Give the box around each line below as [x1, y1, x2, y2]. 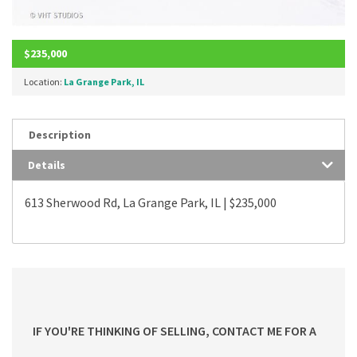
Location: [24, 75, 64, 88]
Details [28, 157, 65, 172]
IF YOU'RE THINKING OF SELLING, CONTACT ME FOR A [33, 322, 316, 339]
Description [29, 127, 91, 142]
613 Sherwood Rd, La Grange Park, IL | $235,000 [25, 194, 277, 210]
